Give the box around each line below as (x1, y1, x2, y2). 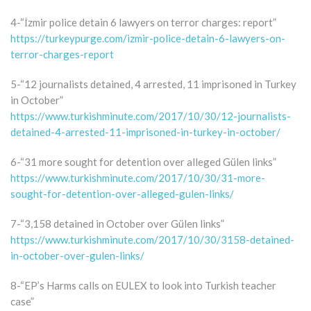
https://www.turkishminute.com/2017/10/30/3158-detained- (10, 233, 294, 246)
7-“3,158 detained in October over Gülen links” (10, 217, 224, 230)
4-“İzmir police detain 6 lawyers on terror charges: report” (10, 15, 276, 28)
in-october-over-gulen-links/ (10, 249, 144, 262)
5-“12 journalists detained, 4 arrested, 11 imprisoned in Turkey (10, 77, 296, 90)
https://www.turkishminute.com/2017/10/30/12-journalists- (10, 109, 291, 122)
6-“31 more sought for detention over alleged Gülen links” (10, 155, 276, 168)
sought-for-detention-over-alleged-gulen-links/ (10, 187, 234, 200)
